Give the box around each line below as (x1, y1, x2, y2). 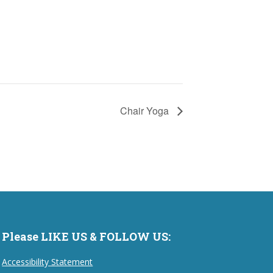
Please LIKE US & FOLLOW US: (2, 229, 171, 244)
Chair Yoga (120, 103, 171, 118)
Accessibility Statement (2, 255, 93, 268)
